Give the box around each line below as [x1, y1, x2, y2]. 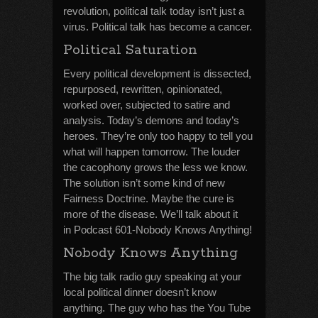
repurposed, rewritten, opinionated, [63, 83, 222, 95]
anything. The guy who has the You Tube [63, 302, 251, 314]
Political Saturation [63, 41, 197, 59]
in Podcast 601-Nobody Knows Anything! [63, 224, 252, 236]
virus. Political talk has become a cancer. [63, 21, 252, 33]
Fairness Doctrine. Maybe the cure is [63, 192, 234, 204]
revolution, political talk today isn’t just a [63, 5, 244, 17]
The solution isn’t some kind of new [63, 177, 225, 189]
